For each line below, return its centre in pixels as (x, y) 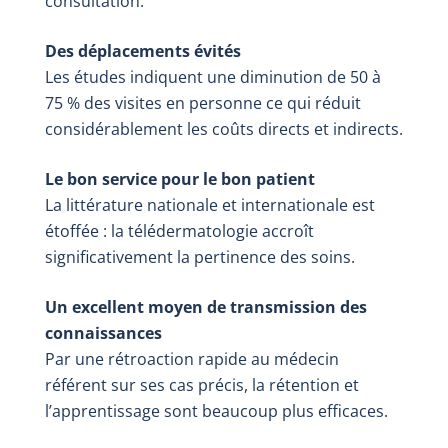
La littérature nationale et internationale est (209, 205)
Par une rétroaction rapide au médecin (191, 359)
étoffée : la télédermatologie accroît (179, 231)
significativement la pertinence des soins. (199, 257)
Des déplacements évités (142, 51)
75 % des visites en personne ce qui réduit (202, 103)
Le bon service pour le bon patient (179, 179)
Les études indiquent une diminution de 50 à (212, 77)
